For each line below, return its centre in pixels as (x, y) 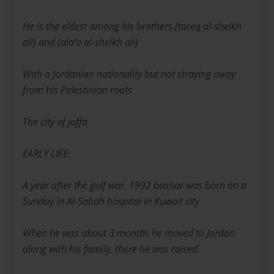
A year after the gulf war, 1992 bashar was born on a (135, 186)
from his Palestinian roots (77, 90)
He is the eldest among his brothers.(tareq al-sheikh (132, 27)
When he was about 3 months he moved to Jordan (129, 233)
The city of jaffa (55, 122)
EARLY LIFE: (46, 154)
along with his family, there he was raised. (111, 249)
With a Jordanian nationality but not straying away (129, 74)
